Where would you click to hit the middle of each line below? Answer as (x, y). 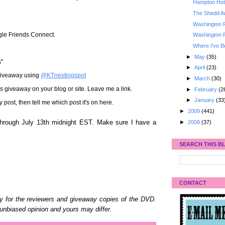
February (206, 89)
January (205, 100)
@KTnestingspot (63, 75)
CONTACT (193, 183)
